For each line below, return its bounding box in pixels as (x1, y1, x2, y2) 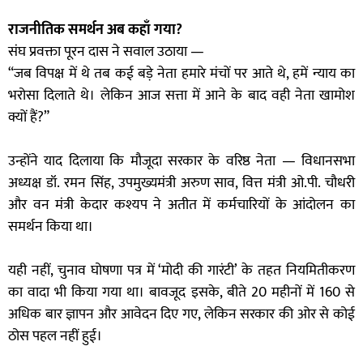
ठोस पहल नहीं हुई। (8, 324, 102, 349)
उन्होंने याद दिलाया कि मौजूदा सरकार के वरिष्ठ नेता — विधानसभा (8, 149, 355, 174)
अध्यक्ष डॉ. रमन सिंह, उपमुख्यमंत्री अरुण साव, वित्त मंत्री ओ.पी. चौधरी (8, 171, 355, 196)
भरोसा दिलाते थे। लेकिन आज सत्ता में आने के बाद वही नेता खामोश (8, 83, 355, 109)
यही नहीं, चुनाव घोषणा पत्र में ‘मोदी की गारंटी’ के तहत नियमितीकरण (8, 258, 355, 284)
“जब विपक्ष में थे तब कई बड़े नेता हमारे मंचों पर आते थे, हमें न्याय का (8, 62, 355, 87)
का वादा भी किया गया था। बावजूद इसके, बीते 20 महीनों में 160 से (8, 280, 355, 305)
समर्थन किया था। (8, 215, 93, 240)
